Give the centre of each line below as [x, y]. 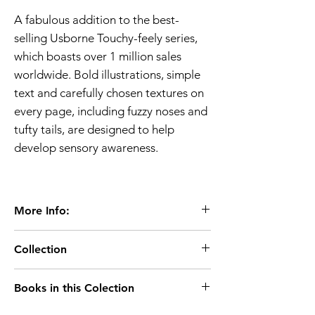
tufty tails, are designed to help [94, 129]
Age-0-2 [36, 277]
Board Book [59, 291]
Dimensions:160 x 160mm [94, 273]
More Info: [42, 210]
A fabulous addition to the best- [97, 19]
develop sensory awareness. [86, 147]
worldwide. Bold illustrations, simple [107, 74]
